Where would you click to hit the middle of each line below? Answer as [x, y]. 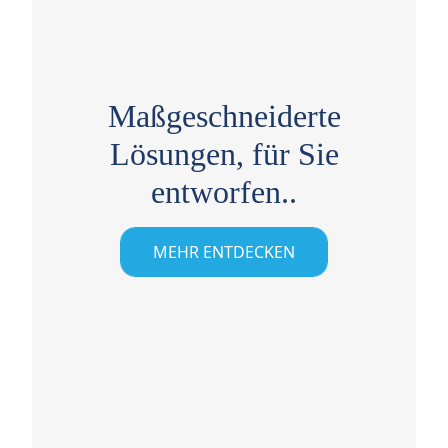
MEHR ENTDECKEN [224, 251]
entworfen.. [224, 191]
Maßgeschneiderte [224, 115]
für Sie [291, 153]
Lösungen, [176, 153]
